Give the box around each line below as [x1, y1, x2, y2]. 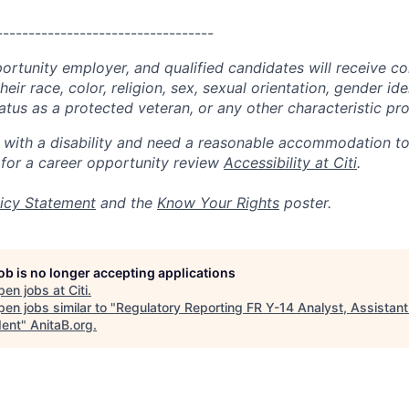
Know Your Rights [157, 194, 279, 212]
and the [96, 194, 157, 212]
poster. [279, 194, 331, 212]
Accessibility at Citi [224, 153, 357, 172]
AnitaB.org [30, 317, 93, 332]
